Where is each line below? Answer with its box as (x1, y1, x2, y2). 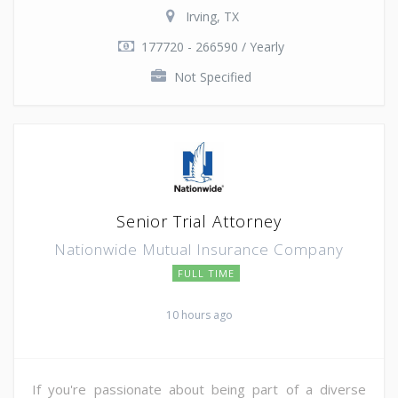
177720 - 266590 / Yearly (140, 37, 284, 55)
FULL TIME (178, 266, 235, 280)
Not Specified (173, 68, 251, 85)
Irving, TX (186, 7, 239, 25)
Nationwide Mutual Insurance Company (54, 238, 344, 259)
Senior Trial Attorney (116, 210, 282, 232)
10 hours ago (165, 306, 233, 322)
